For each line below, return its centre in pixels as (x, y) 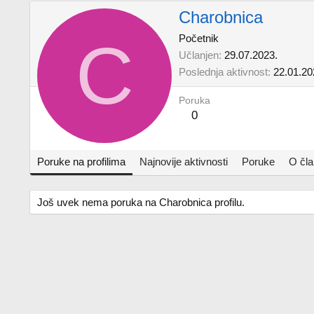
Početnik (199, 39)
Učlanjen (199, 55)
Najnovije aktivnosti (184, 162)
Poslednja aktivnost (223, 72)
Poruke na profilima (81, 162)
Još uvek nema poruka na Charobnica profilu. (141, 202)
